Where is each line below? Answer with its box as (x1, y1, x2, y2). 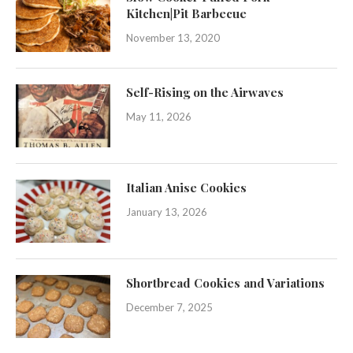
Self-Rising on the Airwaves (126, 84, 284, 101)
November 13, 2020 (126, 32, 220, 45)
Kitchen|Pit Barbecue (126, 6, 247, 22)
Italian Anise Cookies (126, 180, 247, 196)
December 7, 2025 (126, 301, 213, 314)
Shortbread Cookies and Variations (126, 275, 325, 292)
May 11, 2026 (126, 110, 191, 124)
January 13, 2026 (126, 206, 207, 219)
